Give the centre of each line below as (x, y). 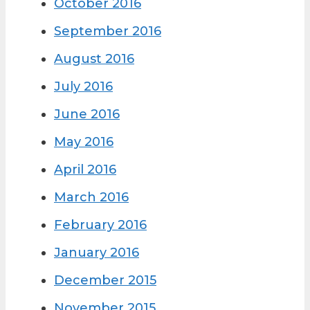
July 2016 (83, 87)
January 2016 (97, 253)
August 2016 (94, 59)
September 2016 (108, 31)
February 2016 (100, 225)
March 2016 (91, 198)
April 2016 (85, 170)
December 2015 (105, 281)
